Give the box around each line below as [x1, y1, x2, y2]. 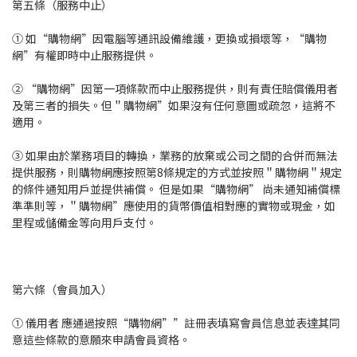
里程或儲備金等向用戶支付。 [12, 214, 157, 231]
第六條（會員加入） [12, 281, 112, 298]
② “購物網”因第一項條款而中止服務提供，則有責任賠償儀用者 [12, 80, 338, 97]
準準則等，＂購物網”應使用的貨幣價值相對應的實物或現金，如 [12, 198, 335, 214]
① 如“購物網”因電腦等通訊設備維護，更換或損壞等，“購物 [12, 30, 327, 47]
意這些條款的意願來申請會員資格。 [12, 331, 190, 348]
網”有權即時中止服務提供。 [12, 47, 157, 64]
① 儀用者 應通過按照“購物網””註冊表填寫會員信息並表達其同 [12, 315, 340, 331]
